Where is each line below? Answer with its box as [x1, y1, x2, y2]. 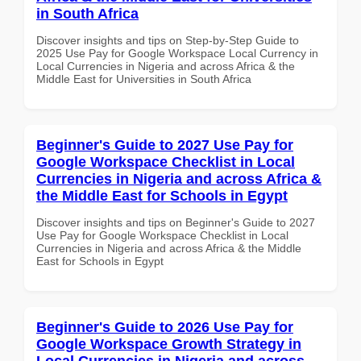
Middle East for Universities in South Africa [36, 72, 251, 85]
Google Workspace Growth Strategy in [36, 335, 301, 352]
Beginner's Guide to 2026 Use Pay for [36, 318, 293, 335]
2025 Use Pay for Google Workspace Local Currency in [36, 46, 318, 60]
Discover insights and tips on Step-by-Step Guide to [36, 33, 299, 47]
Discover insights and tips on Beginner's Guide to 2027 [36, 215, 315, 229]
